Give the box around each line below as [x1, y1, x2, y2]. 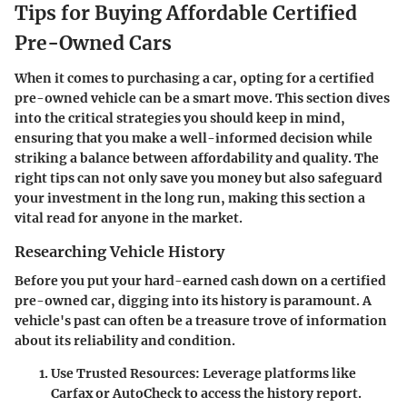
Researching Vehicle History [15, 242, 224, 261]
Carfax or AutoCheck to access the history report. [51, 385, 362, 402]
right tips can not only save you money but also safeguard [15, 169, 382, 186]
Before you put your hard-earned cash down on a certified [15, 273, 386, 289]
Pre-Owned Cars [15, 31, 172, 56]
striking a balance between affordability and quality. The [15, 149, 379, 166]
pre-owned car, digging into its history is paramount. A [15, 293, 372, 309]
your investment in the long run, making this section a [15, 189, 365, 206]
